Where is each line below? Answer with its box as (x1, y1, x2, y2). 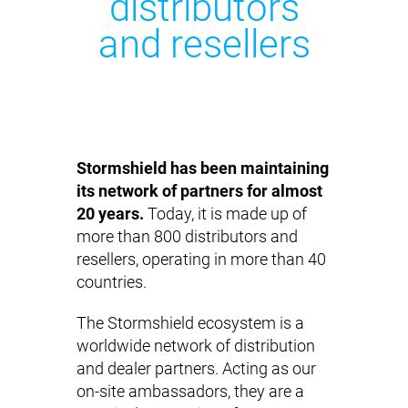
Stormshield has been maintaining (76, 159, 329, 178)
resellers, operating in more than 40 (76, 250, 326, 269)
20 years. (76, 205, 144, 223)
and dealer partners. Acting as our (76, 360, 316, 378)
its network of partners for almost (76, 182, 322, 200)
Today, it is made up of (144, 205, 307, 223)
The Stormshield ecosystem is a (76, 314, 304, 332)
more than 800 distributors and (76, 228, 298, 246)
